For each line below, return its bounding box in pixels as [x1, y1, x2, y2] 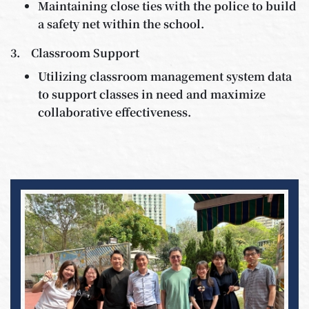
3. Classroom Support [10, 45, 139, 61]
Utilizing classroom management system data [38, 68, 292, 85]
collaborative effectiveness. [38, 104, 191, 121]
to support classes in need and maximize [38, 86, 266, 103]
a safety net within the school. [38, 16, 204, 32]
